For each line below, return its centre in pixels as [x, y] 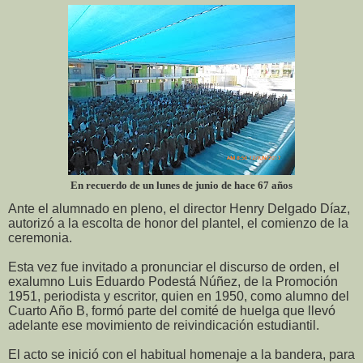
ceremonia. [40, 237]
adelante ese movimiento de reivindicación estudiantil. [164, 325]
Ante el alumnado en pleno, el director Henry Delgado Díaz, [179, 208]
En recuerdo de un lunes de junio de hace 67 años [181, 185]
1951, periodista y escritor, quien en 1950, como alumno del [179, 296]
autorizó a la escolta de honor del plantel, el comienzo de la [178, 223]
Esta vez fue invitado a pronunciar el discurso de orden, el [174, 267]
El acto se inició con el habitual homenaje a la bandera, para [181, 354]
